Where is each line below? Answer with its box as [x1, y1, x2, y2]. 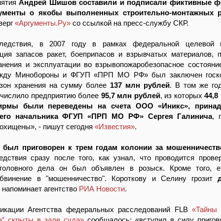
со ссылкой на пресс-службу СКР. [71, 19, 188, 27]
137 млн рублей [110, 81, 170, 89]
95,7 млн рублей [101, 91, 160, 100]
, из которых [160, 91, 205, 100]
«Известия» [95, 122, 135, 131]
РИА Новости [79, 184, 125, 193]
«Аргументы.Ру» [15, 19, 71, 27]
